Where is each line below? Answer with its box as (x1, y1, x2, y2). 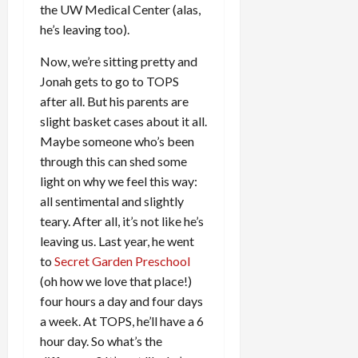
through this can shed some (40, 153, 187, 169)
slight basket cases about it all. (40, 113, 207, 129)
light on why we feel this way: (40, 173, 197, 189)
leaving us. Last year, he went (40, 233, 194, 249)
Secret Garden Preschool (54, 253, 190, 268)
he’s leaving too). (40, 22, 129, 37)
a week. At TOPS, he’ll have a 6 (40, 313, 204, 328)
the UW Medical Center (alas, (40, 2, 201, 17)
